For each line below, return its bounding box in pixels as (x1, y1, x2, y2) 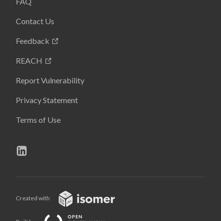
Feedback (16, 36, 49, 45)
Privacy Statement (16, 95, 78, 105)
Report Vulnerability (16, 75, 84, 85)
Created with (16, 194, 51, 202)
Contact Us (16, 16, 54, 26)
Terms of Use (16, 115, 61, 124)
